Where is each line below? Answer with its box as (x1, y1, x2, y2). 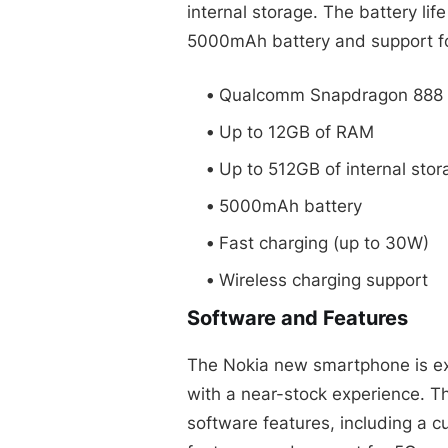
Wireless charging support (219, 269, 428, 290)
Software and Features (187, 305, 408, 330)
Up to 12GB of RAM (219, 121, 374, 142)
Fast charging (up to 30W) (219, 232, 429, 253)
